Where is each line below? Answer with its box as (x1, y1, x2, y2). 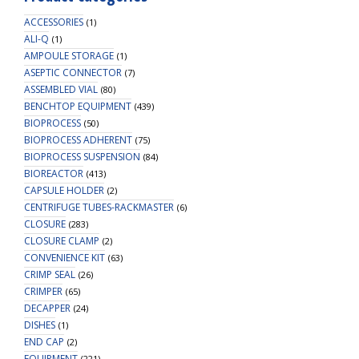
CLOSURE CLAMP (24, 234, 99, 248)
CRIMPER (24, 284, 63, 299)
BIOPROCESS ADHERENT (24, 133, 132, 147)
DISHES (24, 318, 55, 333)
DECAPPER (24, 301, 71, 316)
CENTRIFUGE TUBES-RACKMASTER (24, 200, 174, 215)
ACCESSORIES (24, 15, 83, 30)
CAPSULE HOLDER (24, 184, 104, 198)
